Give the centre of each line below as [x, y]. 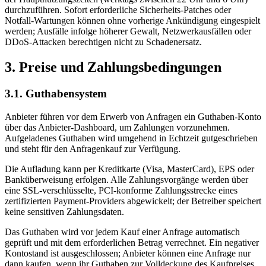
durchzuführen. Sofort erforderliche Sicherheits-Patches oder [118, 10]
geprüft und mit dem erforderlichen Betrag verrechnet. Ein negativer [132, 242]
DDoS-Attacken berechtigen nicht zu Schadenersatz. [103, 42]
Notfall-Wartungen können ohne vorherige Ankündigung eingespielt [132, 21]
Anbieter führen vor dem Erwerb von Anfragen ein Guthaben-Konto [133, 116]
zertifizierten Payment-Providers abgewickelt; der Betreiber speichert [133, 201]
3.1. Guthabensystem [56, 93]
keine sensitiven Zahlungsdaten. [64, 211]
